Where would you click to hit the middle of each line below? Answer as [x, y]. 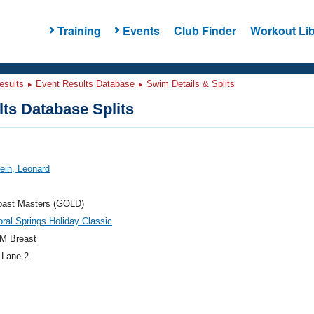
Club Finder [205, 30]
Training [79, 30]
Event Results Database [85, 84]
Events [141, 30]
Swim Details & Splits [189, 84]
